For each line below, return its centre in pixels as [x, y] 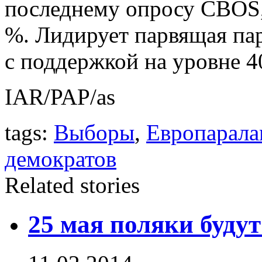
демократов [61, 158]
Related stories [72, 185]
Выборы [94, 132]
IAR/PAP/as [60, 96]
